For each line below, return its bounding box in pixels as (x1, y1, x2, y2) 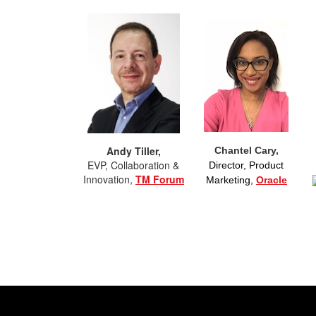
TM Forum (135, 172, 184, 186)
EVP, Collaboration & (87, 158, 180, 172)
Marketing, (205, 174, 256, 186)
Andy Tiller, (106, 144, 161, 158)
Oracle (255, 174, 287, 186)
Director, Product (209, 159, 284, 171)
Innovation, (83, 172, 135, 186)
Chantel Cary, (214, 145, 279, 156)
